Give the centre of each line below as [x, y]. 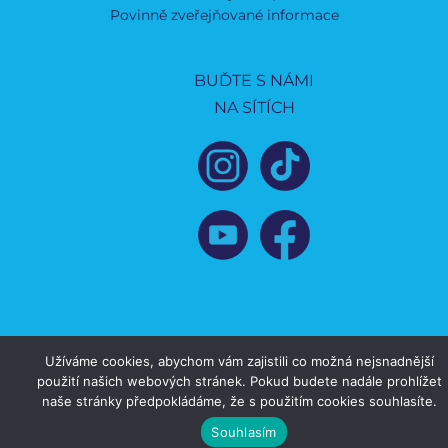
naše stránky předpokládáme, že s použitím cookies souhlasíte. [239, 401]
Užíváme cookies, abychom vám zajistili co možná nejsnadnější [239, 361]
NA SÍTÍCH [254, 107]
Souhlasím [244, 431]
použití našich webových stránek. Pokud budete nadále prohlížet [239, 381]
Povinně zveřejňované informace [224, 15]
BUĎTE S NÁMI [254, 80]
